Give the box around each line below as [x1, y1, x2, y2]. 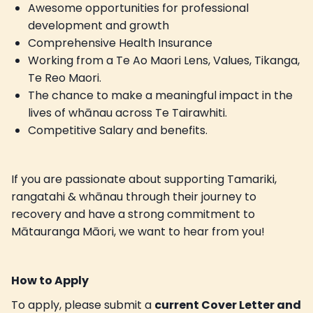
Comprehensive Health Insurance [28, 34, 212, 51]
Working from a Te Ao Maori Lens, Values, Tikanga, [28, 52, 300, 68]
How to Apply [11, 272, 89, 289]
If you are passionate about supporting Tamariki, [11, 170, 277, 187]
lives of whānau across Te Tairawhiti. [28, 104, 227, 121]
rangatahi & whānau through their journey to [11, 188, 256, 205]
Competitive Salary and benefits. [28, 122, 208, 138]
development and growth [28, 17, 169, 34]
